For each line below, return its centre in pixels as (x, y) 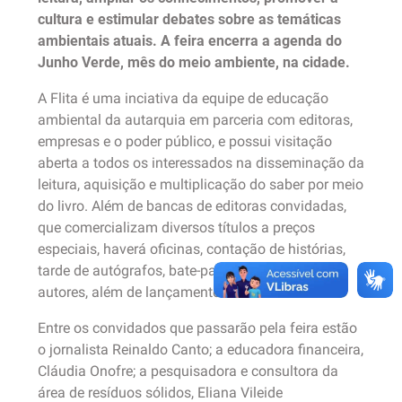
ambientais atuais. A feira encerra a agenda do (190, 41)
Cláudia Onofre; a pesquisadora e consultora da (188, 371)
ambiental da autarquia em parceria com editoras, (195, 120)
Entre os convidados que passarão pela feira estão (197, 328)
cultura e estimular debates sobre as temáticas (189, 19)
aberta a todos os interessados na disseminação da (201, 163)
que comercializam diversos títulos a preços (176, 227)
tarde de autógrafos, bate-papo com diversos (179, 271)
